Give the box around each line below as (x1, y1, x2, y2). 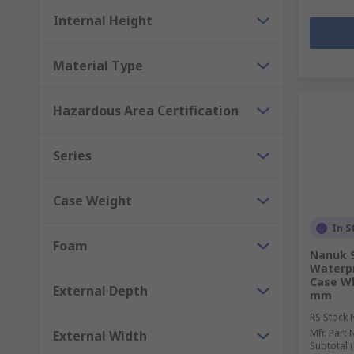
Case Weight (53, 192, 132, 209)
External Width (53, 327, 147, 345)
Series (53, 147, 92, 164)
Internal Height (53, 12, 153, 29)
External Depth (53, 282, 148, 299)
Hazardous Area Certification (53, 102, 239, 119)
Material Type (53, 57, 143, 74)
